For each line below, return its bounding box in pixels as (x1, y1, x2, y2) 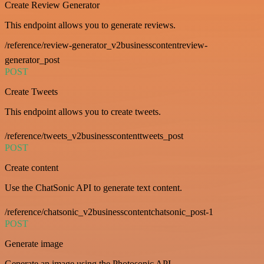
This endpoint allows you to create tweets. (5, 106, 161, 117)
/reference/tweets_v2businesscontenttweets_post (5, 130, 183, 141)
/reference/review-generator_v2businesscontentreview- (5, 39, 207, 50)
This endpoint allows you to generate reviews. (5, 19, 176, 30)
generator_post (5, 54, 60, 65)
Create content (5, 162, 58, 173)
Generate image (5, 238, 63, 249)
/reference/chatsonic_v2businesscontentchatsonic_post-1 (5, 206, 213, 217)
